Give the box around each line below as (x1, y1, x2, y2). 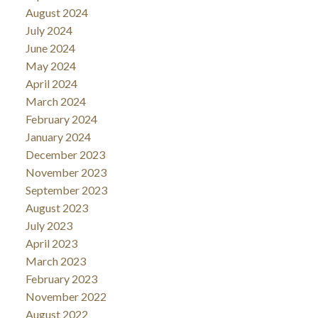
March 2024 (25, 94, 86, 109)
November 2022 (25, 290, 106, 304)
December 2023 (25, 148, 105, 162)
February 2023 (25, 272, 97, 286)
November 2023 (25, 165, 106, 180)
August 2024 (25, 6, 88, 20)
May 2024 (25, 59, 76, 73)
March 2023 (25, 254, 86, 268)
